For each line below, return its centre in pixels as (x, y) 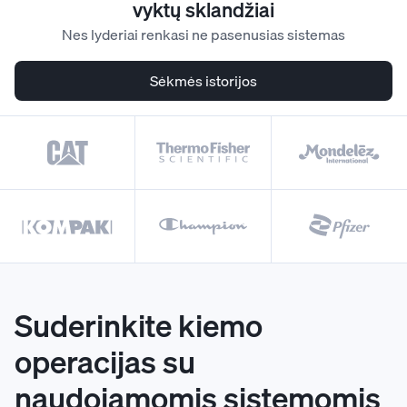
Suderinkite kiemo (139, 325)
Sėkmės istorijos (203, 81)
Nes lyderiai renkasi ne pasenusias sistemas (203, 35)
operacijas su (105, 362)
